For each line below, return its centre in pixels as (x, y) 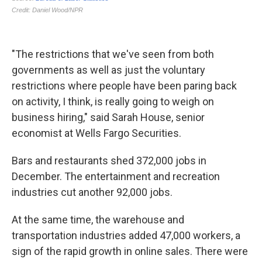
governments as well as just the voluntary (108, 70)
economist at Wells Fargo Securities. (96, 133)
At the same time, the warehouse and (98, 220)
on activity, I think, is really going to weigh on (113, 101)
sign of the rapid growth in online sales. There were (130, 251)
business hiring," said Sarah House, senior (108, 117)
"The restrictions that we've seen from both (113, 54)
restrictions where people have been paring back (124, 86)
